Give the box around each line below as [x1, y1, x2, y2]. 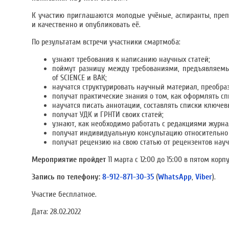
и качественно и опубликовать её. [32, 20, 141, 29]
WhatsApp [158, 172, 192, 181]
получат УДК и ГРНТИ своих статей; [52, 110, 164, 119]
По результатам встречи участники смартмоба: [32, 37, 180, 47]
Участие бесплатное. [32, 190, 97, 199]
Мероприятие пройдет [32, 155, 108, 164]
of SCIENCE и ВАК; [52, 73, 107, 82]
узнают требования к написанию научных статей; [52, 55, 210, 64]
